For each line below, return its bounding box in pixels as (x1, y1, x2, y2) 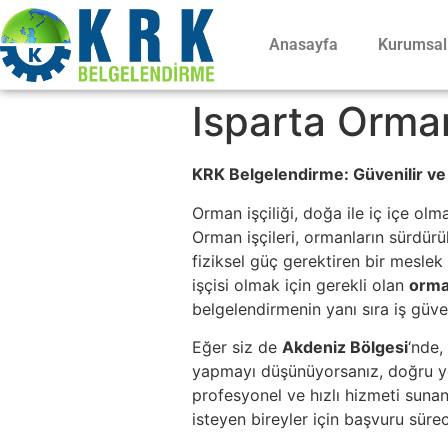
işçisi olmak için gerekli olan (192, 274, 409, 295)
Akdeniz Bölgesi (282, 337, 408, 358)
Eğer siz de (192, 337, 282, 358)
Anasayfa (268, 34, 338, 54)
